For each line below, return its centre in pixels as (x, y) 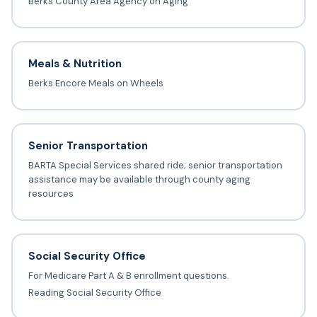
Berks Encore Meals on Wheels (96, 83)
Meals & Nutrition (75, 64)
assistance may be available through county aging (139, 180)
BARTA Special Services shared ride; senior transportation (155, 166)
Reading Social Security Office (94, 293)
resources (51, 194)
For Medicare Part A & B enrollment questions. (128, 276)
